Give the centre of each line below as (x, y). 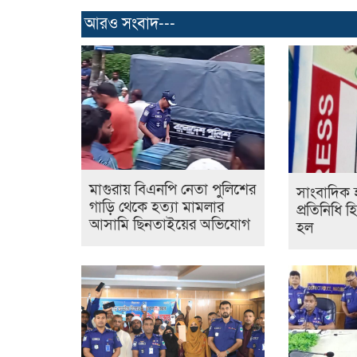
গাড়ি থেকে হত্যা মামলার (157, 208)
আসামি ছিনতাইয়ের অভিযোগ (170, 226)
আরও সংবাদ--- (130, 24)
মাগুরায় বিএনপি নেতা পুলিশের (173, 190)
